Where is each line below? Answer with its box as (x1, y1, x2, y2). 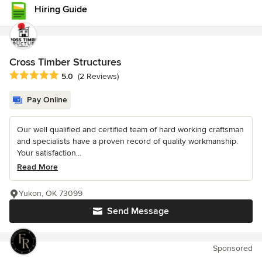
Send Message (107, 205, 169, 218)
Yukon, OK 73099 (19, 188, 82, 199)
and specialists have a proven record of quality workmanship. (17, 136, 238, 147)
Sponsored (213, 243, 253, 254)
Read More (17, 162, 58, 173)
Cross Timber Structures (9, 56, 121, 69)
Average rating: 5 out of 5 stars (9, 70, 134, 82)
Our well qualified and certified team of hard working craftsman (17, 125, 244, 135)
